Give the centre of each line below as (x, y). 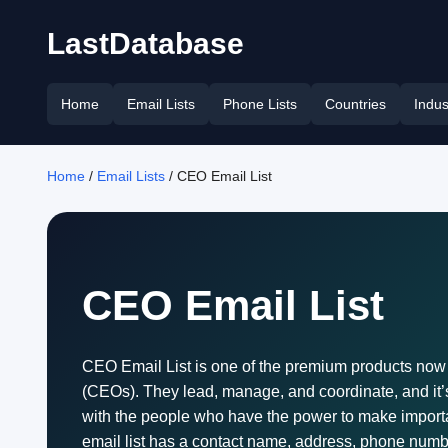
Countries (355, 104)
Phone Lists (260, 104)
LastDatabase (145, 43)
